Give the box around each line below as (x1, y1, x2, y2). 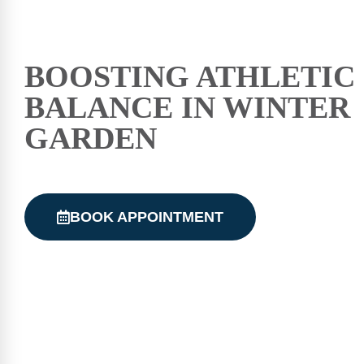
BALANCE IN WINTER (24, 90, 350, 124)
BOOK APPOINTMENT (70, 209, 223, 225)
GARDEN (24, 121, 157, 155)
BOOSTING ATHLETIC (24, 59, 355, 93)
